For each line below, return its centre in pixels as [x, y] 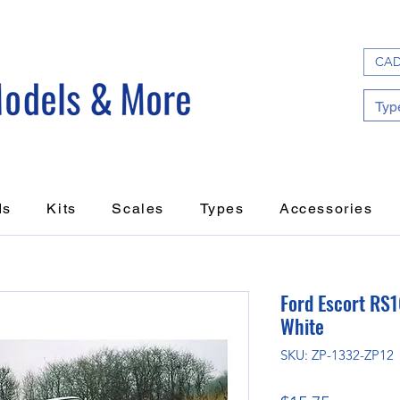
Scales [138, 208]
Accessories [326, 208]
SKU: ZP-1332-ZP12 [337, 355]
